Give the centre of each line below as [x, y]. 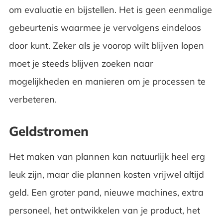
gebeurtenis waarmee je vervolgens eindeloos [105, 27]
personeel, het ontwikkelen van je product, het [104, 210]
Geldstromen [49, 131]
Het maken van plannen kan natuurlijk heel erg [107, 156]
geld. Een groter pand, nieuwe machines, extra [106, 192]
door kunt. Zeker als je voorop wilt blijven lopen [106, 45]
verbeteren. [35, 99]
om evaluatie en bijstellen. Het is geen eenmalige [110, 9]
